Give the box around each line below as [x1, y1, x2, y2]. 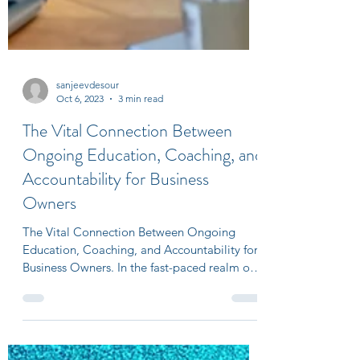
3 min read [118, 121, 163, 133]
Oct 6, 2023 [56, 121, 104, 133]
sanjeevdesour [56, 108, 119, 120]
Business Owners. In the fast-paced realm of [22, 288, 253, 304]
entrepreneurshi [22, 306, 105, 321]
